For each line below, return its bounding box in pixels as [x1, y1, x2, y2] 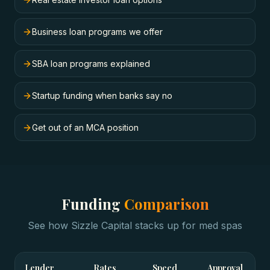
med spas [199, 219, 242, 231]
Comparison [124, 194, 209, 213]
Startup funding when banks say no [32, 90, 172, 101]
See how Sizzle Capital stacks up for [28, 219, 199, 231]
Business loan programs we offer [32, 27, 163, 37]
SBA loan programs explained [32, 58, 150, 69]
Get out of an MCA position [32, 122, 139, 133]
